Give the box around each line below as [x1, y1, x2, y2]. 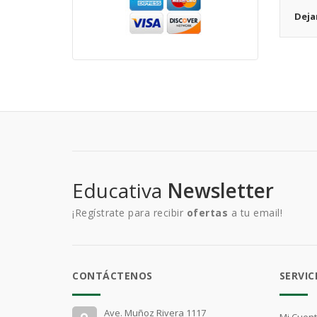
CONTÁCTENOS [72, 269, 153, 283]
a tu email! [228, 206, 282, 220]
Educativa [72, 177, 167, 204]
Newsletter [167, 177, 274, 204]
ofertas [186, 206, 228, 220]
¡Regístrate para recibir [72, 206, 187, 220]
